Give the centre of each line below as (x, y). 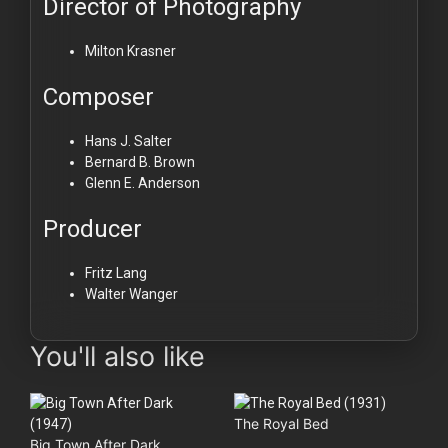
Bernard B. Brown (140, 161)
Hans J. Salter (128, 140)
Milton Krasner (130, 50)
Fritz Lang (116, 272)
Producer (92, 228)
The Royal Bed (281, 423)
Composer (98, 96)
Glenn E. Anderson (142, 182)
